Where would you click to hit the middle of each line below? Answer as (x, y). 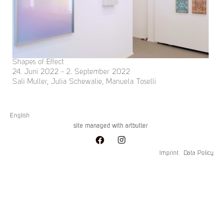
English (20, 115)
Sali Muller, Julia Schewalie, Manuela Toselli (84, 82)
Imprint (169, 153)
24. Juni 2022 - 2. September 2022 (71, 72)
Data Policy (199, 153)
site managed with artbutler (110, 126)
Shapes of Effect (38, 62)
